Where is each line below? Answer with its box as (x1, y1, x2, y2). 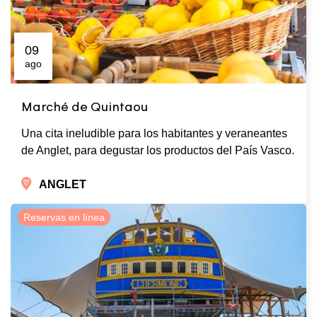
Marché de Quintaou (21, 101, 148, 115)
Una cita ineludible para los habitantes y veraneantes (21, 127, 287, 140)
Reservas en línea (23, 212, 105, 224)
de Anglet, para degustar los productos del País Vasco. (21, 144, 294, 157)
